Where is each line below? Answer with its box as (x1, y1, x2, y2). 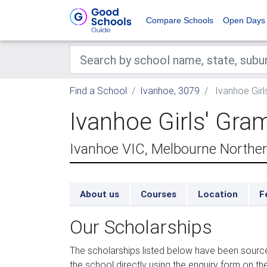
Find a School (70, 85, 127, 97)
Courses (141, 188, 176, 200)
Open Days (223, 15, 265, 25)
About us (80, 188, 119, 200)
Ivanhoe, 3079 (140, 85, 200, 97)
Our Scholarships (70, 215, 212, 238)
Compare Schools (146, 15, 213, 25)
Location (198, 188, 238, 200)
